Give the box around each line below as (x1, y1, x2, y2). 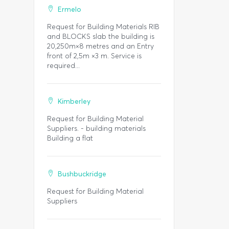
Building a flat (47, 134, 93, 143)
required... (47, 61, 80, 70)
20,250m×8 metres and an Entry (47, 42, 154, 51)
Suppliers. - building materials (47, 124, 146, 133)
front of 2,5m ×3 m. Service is (47, 52, 142, 60)
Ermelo (58, 5, 81, 14)
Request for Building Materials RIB (47, 22, 159, 31)
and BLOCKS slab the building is (47, 32, 154, 41)
